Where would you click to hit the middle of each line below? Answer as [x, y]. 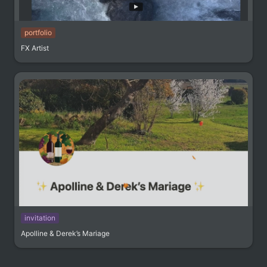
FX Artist [35, 48]
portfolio [38, 32]
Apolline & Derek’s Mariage [65, 233]
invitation [40, 218]
